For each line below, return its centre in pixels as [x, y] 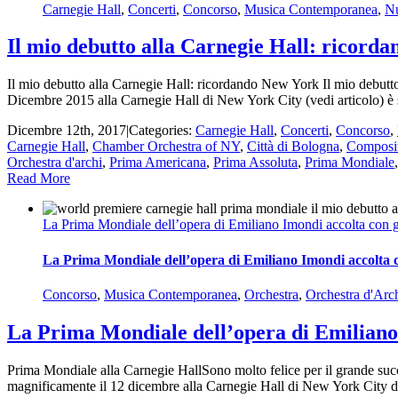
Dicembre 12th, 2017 [67, 131]
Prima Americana [158, 163]
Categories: [162, 131]
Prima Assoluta [255, 163]
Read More [39, 179]
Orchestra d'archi [55, 163]
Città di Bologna [293, 147]
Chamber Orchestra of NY [166, 147]
